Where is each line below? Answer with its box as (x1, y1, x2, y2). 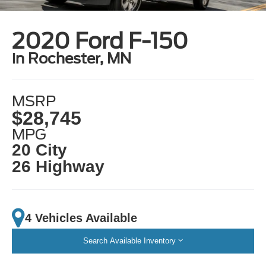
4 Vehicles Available (25, 211, 138, 224)
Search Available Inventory (83, 236, 176, 246)
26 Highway (12, 157, 105, 176)
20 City (12, 141, 68, 160)
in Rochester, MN (12, 49, 132, 67)
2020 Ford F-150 (12, 27, 189, 54)
